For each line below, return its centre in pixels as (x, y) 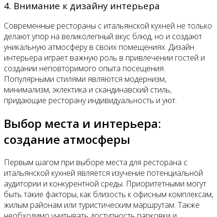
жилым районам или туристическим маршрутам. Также (102, 205)
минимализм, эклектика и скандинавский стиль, (88, 90)
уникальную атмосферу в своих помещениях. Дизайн (99, 47)
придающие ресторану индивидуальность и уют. (90, 101)
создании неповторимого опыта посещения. (85, 69)
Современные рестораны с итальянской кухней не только (108, 26)
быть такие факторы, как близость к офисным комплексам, (108, 194)
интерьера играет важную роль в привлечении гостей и (104, 58)
